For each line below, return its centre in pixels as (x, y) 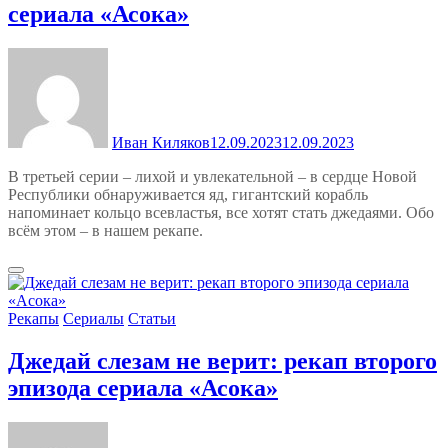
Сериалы (93, 319)
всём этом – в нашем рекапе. (105, 231)
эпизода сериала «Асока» (143, 388)
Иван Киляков (161, 143)
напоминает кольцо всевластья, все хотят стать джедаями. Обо (221, 213)
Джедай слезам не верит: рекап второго (222, 361)
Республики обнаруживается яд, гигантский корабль (188, 195)
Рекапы (33, 319)
